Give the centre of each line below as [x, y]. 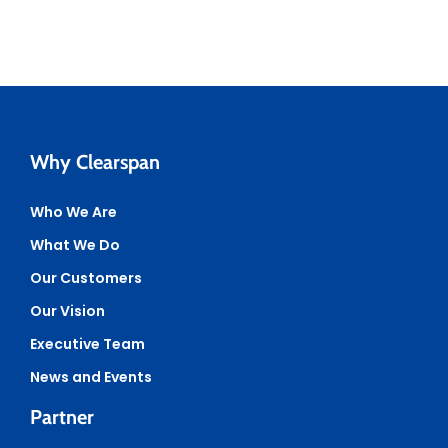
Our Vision [67, 310]
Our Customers [86, 277]
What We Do [75, 244]
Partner [62, 416]
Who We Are [73, 211]
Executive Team [87, 343]
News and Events [91, 376]
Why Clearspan [95, 161]
